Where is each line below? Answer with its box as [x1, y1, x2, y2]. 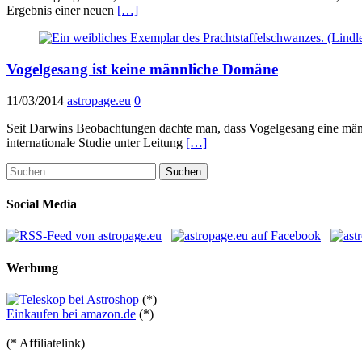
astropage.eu [67, 93, 131, 107]
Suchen [6, 162, 44, 176]
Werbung [6, 260, 58, 275]
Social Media [6, 196, 77, 211]
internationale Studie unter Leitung [6, 135, 186, 149]
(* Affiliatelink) [6, 335, 85, 350]
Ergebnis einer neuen [6, 3, 117, 18]
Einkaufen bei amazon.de [6, 306, 136, 321]
